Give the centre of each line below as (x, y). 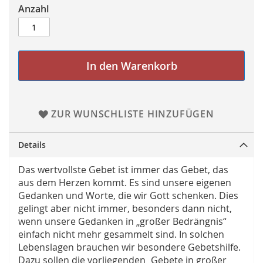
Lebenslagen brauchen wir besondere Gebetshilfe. (129, 247)
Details (32, 145)
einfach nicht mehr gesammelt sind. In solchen (121, 235)
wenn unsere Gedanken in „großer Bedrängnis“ (122, 222)
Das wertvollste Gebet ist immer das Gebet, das (123, 170)
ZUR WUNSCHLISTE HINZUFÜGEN (132, 114)
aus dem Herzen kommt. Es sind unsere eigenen (125, 183)
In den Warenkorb (131, 66)
